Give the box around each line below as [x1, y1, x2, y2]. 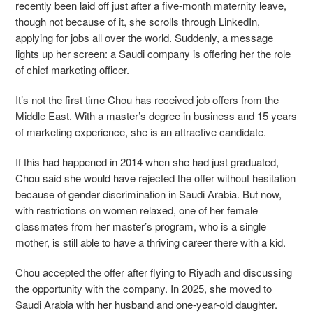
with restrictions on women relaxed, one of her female [15, 202, 258, 217]
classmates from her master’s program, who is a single [15, 218, 266, 233]
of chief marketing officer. [15, 61, 129, 77]
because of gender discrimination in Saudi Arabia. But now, [15, 186, 282, 201]
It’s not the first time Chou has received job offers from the [15, 92, 279, 107]
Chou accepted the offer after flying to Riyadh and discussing [15, 264, 292, 279]
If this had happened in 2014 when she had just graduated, [15, 154, 279, 169]
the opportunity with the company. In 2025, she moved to [15, 280, 272, 296]
